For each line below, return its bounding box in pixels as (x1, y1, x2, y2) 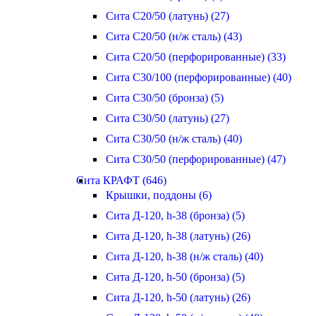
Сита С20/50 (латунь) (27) (106, 10, 229, 22)
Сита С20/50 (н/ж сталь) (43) (106, 30, 242, 42)
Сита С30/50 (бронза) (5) (106, 92, 224, 104)
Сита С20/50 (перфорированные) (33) (106, 51, 286, 63)
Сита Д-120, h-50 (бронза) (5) (106, 271, 245, 283)
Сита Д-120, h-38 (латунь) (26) (106, 230, 250, 242)
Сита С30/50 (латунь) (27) (106, 112, 229, 124)
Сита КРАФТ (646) (76, 174, 166, 186)
